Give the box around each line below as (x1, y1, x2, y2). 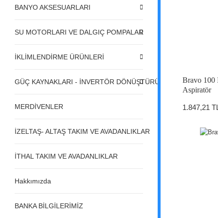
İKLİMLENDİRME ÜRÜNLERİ (15, 53, 104, 61)
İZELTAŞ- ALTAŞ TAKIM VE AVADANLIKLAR (15, 127, 150, 135)
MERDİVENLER (15, 102, 63, 110)
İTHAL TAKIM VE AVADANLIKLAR (15, 152, 118, 160)
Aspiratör (182, 85, 211, 94)
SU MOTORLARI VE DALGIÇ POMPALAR (15, 28, 144, 36)
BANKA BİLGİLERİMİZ (15, 201, 83, 210)
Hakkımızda (15, 177, 51, 185)
